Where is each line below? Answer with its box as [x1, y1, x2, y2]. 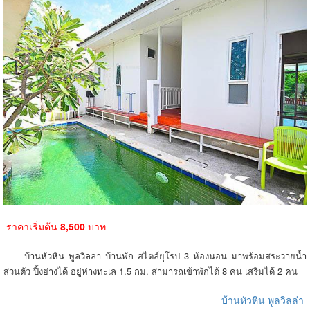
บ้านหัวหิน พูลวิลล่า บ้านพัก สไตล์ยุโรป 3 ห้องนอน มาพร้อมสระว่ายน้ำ [3, 249, 307, 262]
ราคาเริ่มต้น [3, 219, 57, 233]
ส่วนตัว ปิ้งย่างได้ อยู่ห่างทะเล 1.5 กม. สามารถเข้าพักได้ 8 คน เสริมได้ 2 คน [3, 264, 300, 277]
